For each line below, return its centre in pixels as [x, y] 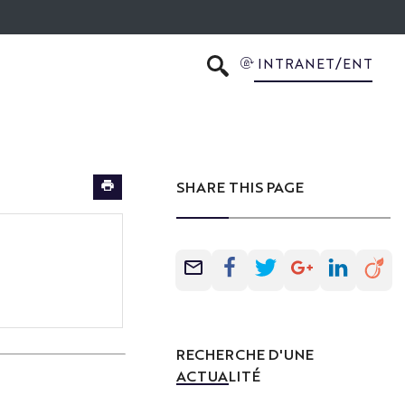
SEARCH [245, 77]
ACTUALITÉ [219, 375]
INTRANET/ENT [315, 62]
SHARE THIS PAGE [240, 187]
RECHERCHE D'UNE [245, 353]
